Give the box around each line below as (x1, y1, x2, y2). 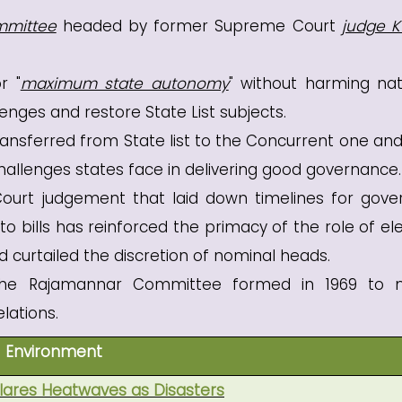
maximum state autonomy (20, 73, 229, 94)
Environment (4, 341, 102, 363)
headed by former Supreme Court (56, 15, 342, 37)
